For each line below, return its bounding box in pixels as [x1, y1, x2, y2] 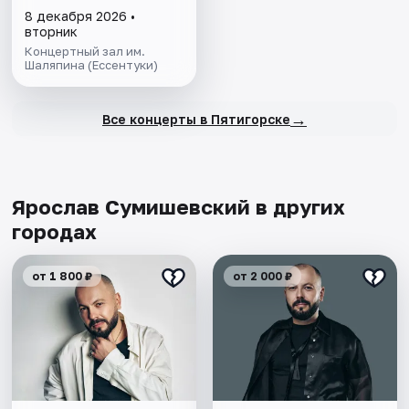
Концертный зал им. [25, 44, 146, 59]
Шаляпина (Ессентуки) [25, 58, 159, 73]
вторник [25, 24, 79, 40]
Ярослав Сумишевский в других [12, 194, 346, 220]
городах [12, 219, 98, 245]
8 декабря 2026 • [25, 8, 136, 25]
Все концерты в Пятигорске [101, 110, 290, 127]
